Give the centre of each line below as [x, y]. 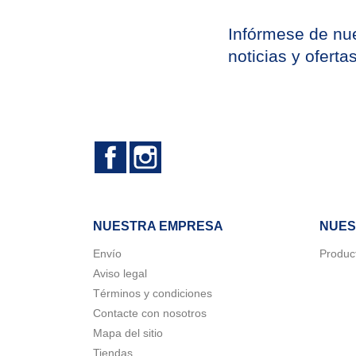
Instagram [189, 149]
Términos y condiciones [153, 293]
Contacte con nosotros [150, 313]
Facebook [155, 149]
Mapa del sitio [128, 333]
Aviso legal [120, 273]
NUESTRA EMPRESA [158, 226]
